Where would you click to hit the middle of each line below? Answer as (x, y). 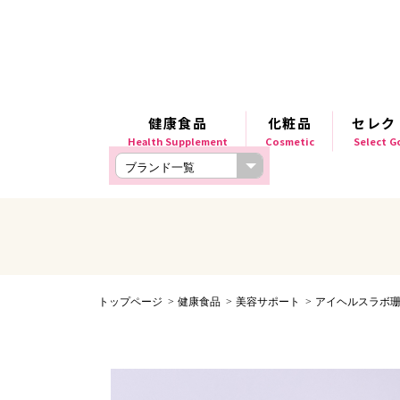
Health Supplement (178, 141)
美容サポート (268, 302)
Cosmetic (290, 141)
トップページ (130, 302)
